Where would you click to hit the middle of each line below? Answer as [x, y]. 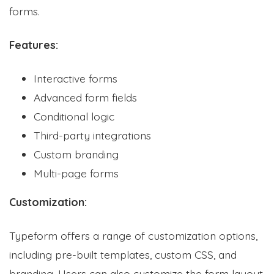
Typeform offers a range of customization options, [133, 235]
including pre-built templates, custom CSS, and [123, 254]
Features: [34, 44]
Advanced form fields [85, 97]
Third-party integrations [92, 135]
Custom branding [76, 154]
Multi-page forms [76, 173]
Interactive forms [76, 78]
